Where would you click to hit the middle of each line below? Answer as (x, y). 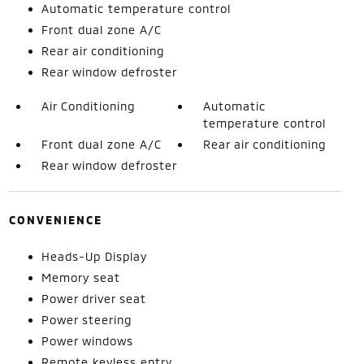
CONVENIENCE (55, 219)
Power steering (86, 319)
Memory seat (80, 277)
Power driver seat (93, 298)
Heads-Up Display (94, 256)
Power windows (87, 340)
